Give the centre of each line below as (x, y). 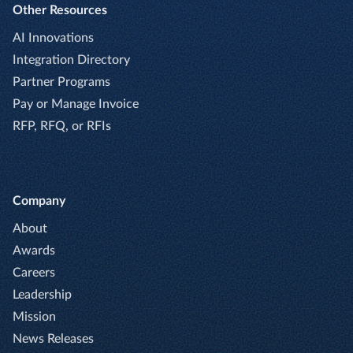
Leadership (42, 294)
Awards (34, 250)
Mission (34, 316)
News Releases (53, 338)
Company (39, 201)
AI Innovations (53, 37)
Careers (34, 272)
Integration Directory (71, 59)
